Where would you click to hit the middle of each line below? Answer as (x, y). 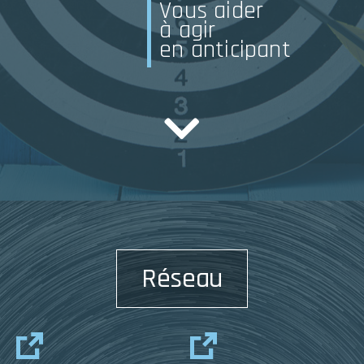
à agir (188, 30)
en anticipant (225, 49)
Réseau (182, 278)
